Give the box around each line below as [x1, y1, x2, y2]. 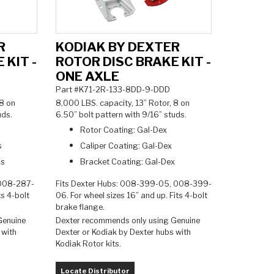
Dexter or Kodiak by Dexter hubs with [55, 228, 191, 237]
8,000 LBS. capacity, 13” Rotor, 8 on [55, 98, 190, 108]
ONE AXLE [55, 68, 119, 84]
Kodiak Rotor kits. [55, 239, 125, 249]
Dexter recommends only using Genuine [55, 216, 200, 226]
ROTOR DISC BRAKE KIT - [55, 53, 211, 69]
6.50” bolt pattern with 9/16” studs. [55, 109, 190, 119]
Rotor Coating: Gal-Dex [80, 125, 169, 135]
